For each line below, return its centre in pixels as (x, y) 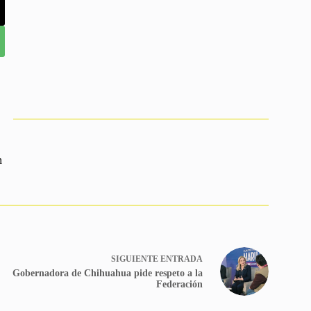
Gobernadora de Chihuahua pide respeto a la (107, 274)
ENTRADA (181, 259)
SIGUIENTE (135, 259)
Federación (179, 285)
